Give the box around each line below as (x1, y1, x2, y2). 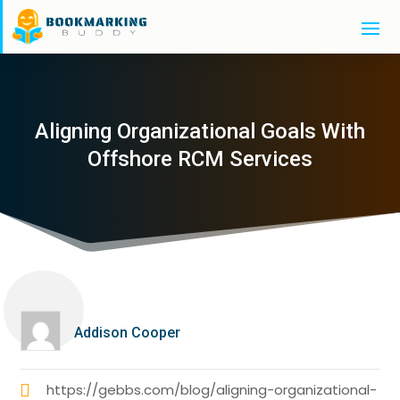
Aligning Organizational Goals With (35, 118, 365, 144)
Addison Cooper (73, 323, 180, 341)
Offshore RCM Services (87, 146, 312, 171)
